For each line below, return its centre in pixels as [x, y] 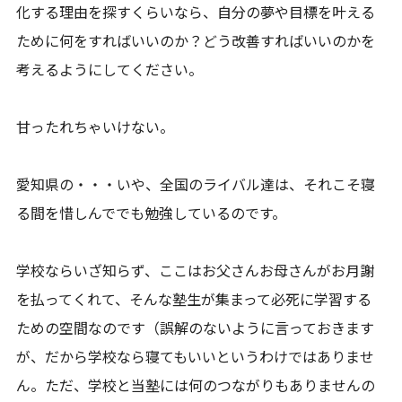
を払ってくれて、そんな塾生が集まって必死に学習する [194, 299]
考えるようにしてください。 [110, 69]
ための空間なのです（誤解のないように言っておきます [196, 328]
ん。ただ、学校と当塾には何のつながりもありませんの [196, 385]
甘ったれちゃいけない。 [96, 127]
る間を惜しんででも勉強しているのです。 [152, 213]
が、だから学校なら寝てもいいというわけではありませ [196, 356]
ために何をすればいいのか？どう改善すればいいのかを [196, 40]
